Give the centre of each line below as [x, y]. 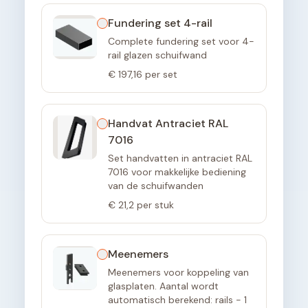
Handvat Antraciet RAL [168, 124]
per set [161, 75]
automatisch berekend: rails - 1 [177, 300]
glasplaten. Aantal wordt [163, 286]
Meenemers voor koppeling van [178, 273]
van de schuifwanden [156, 186]
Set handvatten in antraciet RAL [180, 158]
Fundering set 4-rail [160, 23]
